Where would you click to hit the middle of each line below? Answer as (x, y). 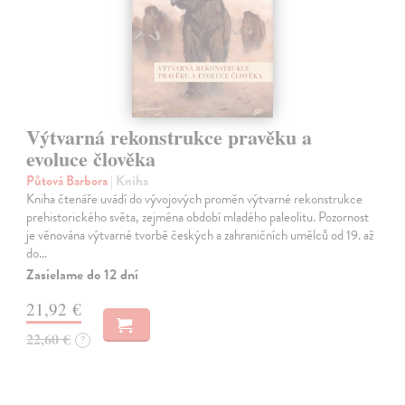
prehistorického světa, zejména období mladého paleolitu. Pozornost (198, 217)
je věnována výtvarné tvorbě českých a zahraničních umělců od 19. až (200, 235)
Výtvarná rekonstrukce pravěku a (170, 137)
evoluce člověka (91, 158)
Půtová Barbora (69, 180)
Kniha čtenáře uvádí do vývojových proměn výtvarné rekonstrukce (195, 198)
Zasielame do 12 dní (83, 274)
